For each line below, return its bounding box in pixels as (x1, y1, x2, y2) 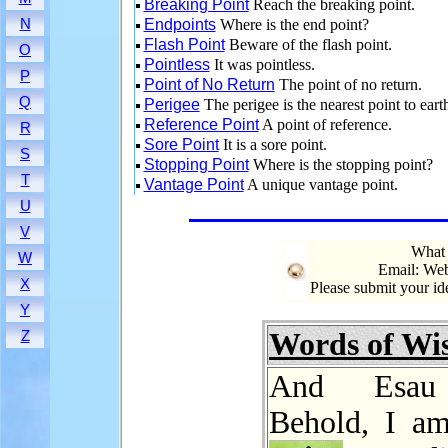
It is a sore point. (218, 136, 327, 153)
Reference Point (143, 116, 259, 133)
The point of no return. (274, 76, 422, 93)
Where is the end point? (215, 16, 369, 33)
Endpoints (143, 16, 216, 33)
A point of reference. (258, 116, 392, 133)
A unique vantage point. (243, 176, 398, 193)
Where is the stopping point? (248, 156, 433, 173)
